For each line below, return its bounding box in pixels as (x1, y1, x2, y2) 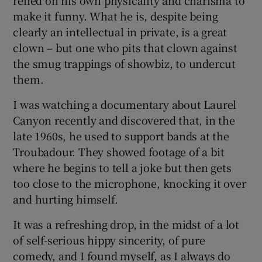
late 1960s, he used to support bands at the (13, 128, 229, 144)
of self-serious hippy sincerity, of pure (13, 232, 205, 248)
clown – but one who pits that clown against (13, 40, 237, 56)
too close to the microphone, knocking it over (13, 175, 246, 191)
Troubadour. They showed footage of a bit (13, 144, 225, 160)
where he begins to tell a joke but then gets (13, 160, 232, 175)
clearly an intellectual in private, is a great (13, 24, 227, 40)
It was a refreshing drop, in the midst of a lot (13, 216, 240, 232)
